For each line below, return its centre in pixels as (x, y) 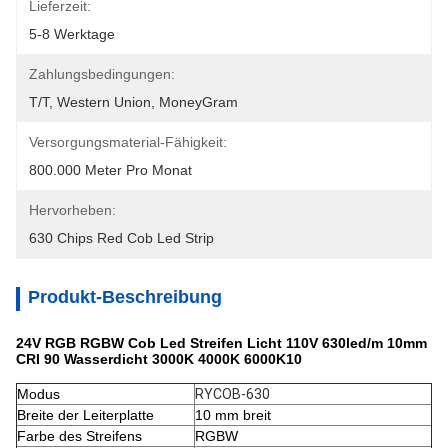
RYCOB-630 (232, 394)
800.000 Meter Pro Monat (110, 170)
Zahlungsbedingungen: (102, 74)
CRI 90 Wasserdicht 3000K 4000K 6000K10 (159, 359)
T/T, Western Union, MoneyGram (133, 102)
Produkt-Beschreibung (125, 297)
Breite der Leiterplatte (85, 415)
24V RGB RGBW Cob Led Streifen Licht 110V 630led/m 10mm (221, 343)
